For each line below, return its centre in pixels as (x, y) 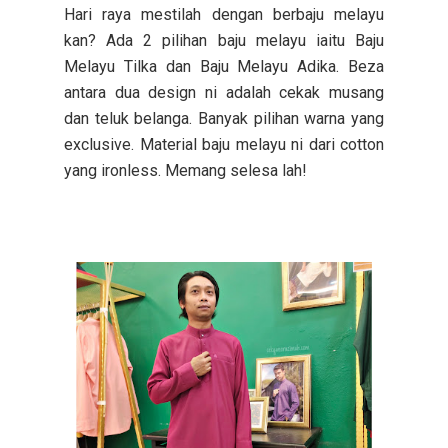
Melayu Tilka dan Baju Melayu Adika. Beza (224, 66)
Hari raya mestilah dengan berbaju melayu (224, 14)
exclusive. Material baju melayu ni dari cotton (224, 144)
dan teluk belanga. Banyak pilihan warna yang (224, 118)
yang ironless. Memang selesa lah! (187, 170)
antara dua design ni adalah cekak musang (224, 92)
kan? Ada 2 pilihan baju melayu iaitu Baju (224, 40)
